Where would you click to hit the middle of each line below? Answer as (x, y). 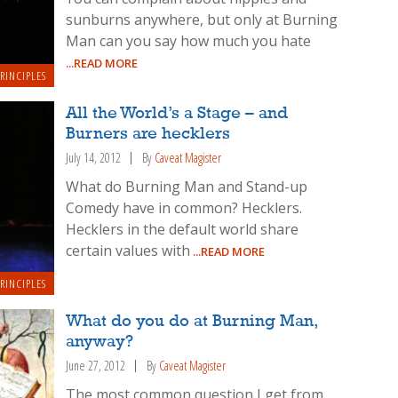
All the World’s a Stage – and (177, 113)
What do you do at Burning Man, (192, 321)
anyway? (100, 342)
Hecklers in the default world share (183, 229)
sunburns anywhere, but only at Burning (202, 20)
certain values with (128, 250)
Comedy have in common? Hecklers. (184, 207)
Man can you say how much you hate (189, 41)
